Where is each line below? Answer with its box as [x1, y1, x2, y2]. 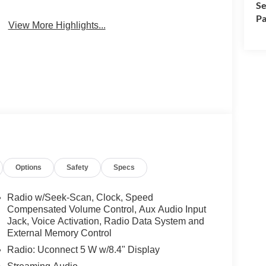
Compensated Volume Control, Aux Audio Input [7, 204, 206, 214]
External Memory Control [7, 227, 112, 238]
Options [15, 163, 42, 172]
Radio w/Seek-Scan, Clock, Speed [7, 192, 153, 202]
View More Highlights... [8, 20, 106, 30]
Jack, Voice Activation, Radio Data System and [7, 216, 204, 226]
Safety [66, 163, 89, 172]
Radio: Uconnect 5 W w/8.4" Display [7, 244, 160, 255]
